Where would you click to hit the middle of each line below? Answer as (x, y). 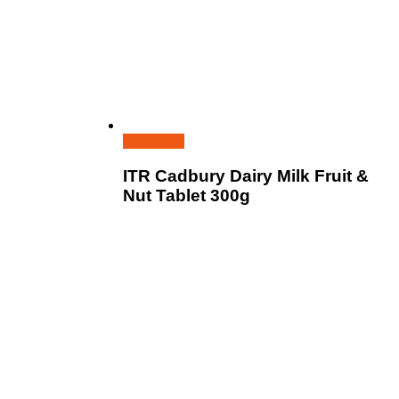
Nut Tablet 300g (187, 195)
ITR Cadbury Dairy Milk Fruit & (246, 175)
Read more (154, 141)
